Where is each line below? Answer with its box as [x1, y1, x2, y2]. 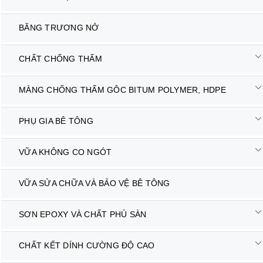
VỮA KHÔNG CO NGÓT [19, 147, 112, 157]
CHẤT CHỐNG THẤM [19, 54, 102, 64]
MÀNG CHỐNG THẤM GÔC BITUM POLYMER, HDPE [19, 85, 226, 95]
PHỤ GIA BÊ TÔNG [19, 116, 93, 126]
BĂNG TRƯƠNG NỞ [19, 23, 99, 33]
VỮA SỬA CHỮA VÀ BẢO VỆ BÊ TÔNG [19, 178, 170, 188]
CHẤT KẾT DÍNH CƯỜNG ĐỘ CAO [19, 241, 155, 251]
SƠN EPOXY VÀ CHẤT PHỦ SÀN [19, 210, 147, 220]
